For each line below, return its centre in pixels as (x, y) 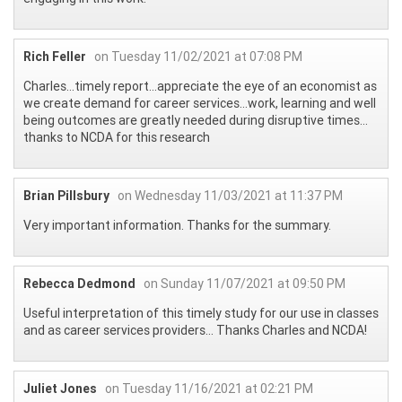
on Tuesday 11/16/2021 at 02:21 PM (209, 388)
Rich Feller (55, 56)
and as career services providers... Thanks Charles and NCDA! (195, 330)
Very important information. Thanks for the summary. (177, 225)
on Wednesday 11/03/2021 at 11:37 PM (230, 195)
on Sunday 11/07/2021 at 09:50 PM (245, 283)
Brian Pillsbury (66, 195)
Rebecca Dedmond (79, 283)
